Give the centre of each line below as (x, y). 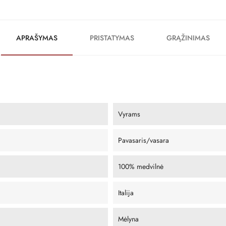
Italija (126, 192)
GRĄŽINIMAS (188, 38)
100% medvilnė (141, 166)
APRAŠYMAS (37, 38)
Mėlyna (128, 219)
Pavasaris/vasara (144, 140)
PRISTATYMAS (112, 38)
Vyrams (129, 114)
